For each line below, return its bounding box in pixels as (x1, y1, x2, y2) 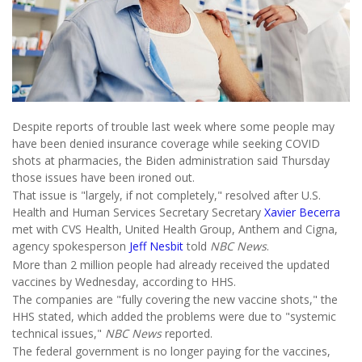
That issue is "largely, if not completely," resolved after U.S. (12, 187, 321, 204)
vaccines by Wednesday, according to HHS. (12, 273, 236, 289)
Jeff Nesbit (129, 238, 183, 255)
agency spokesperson (12, 238, 129, 255)
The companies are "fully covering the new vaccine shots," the (12, 291, 338, 307)
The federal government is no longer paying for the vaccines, (12, 343, 330, 360)
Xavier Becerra (264, 204, 340, 221)
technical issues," (12, 325, 105, 341)
